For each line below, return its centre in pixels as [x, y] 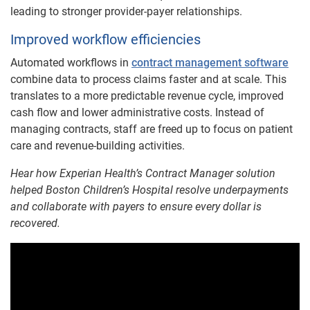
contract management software [210, 62]
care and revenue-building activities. [98, 145]
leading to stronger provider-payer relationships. [126, 11]
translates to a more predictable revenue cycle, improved [147, 95]
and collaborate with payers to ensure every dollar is [136, 206]
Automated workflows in [71, 62]
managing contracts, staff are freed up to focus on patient [152, 129]
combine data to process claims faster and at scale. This [148, 79]
